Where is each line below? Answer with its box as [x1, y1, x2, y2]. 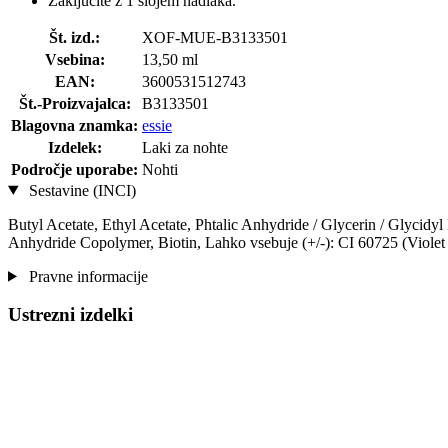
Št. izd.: [49, 28, 100, 46]
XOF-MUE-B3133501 [142, 28, 288, 46]
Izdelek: [47, 138, 102, 156]
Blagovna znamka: [11, 116, 138, 134]
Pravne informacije [24, 267, 148, 285]
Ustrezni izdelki [8, 304, 133, 326]
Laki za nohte [142, 138, 228, 156]
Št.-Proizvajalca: [18, 94, 131, 112]
